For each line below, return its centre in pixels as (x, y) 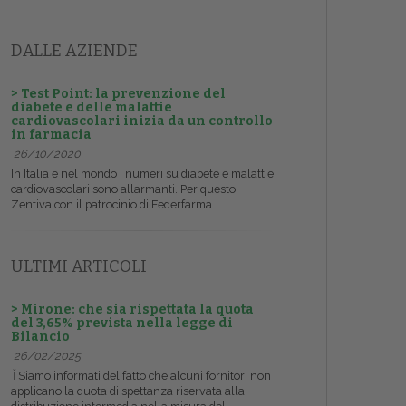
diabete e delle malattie (92, 108)
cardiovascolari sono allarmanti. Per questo (123, 189)
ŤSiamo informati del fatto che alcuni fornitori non (141, 376)
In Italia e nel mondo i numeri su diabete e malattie (142, 174)
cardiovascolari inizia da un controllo (142, 121)
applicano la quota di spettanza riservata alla (128, 391)
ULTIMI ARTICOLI (79, 267)
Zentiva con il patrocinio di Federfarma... (116, 205)
